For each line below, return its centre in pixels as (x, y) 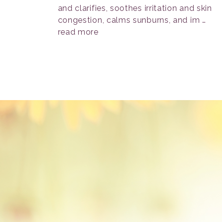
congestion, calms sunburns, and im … (132, 20)
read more (78, 32)
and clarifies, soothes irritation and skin (135, 8)
